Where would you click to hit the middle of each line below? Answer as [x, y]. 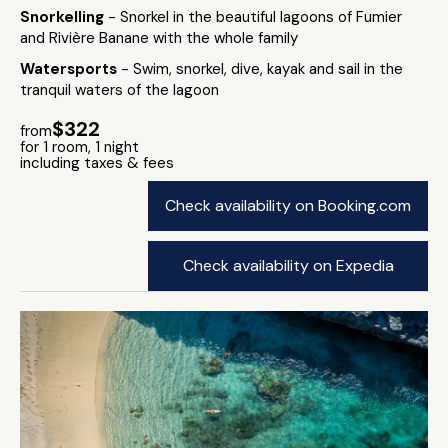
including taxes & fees [97, 163]
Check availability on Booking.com [288, 205]
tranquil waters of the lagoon [119, 90]
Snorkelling [64, 17]
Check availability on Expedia [288, 265]
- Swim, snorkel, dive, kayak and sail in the [262, 69]
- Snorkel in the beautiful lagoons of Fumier [255, 17]
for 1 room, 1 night [79, 147]
